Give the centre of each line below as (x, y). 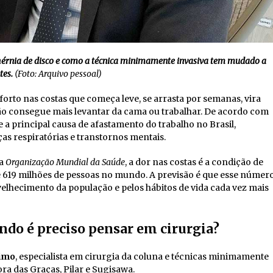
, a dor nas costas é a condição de (194, 162)
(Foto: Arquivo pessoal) (57, 74)
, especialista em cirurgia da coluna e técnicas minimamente (142, 257)
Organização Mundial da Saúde (65, 162)
